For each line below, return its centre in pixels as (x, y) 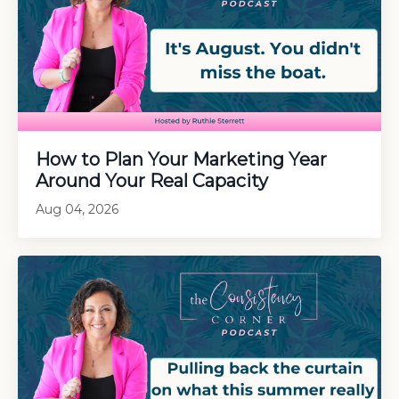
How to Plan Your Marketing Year (181, 160)
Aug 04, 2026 (77, 210)
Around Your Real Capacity (152, 181)
